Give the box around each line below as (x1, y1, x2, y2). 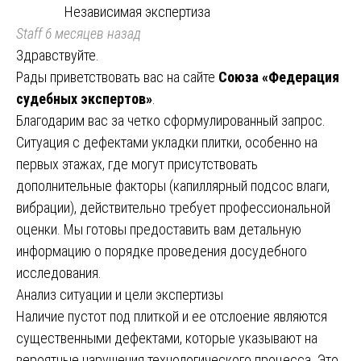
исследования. (16, 263, 102, 281)
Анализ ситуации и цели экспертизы (16, 285, 223, 303)
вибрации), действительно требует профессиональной (16, 198, 330, 216)
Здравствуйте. (16, 46, 99, 64)
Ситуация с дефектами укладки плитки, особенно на (16, 133, 317, 151)
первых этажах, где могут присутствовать (16, 155, 258, 172)
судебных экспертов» (16, 89, 152, 107)
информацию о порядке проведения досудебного (16, 242, 307, 259)
